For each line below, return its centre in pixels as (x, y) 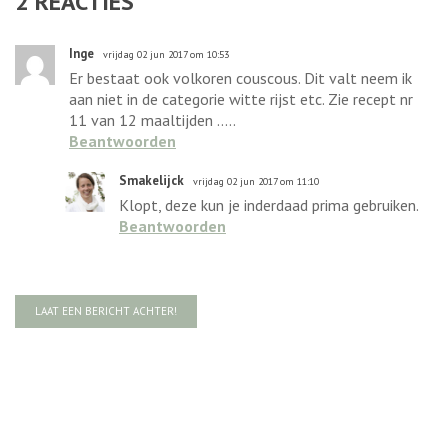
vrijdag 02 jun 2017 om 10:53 (166, 54)
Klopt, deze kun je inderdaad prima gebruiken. (269, 204)
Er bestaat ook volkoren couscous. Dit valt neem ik (240, 77)
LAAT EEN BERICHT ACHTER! (106, 310)
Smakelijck (151, 180)
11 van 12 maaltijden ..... (152, 119)
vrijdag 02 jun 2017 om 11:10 (256, 181)
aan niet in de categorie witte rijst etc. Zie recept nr (241, 98)
